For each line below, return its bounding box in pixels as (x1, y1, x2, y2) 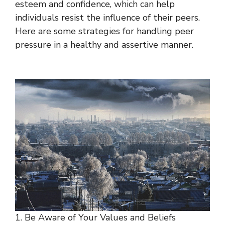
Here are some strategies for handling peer (15, 25, 194, 37)
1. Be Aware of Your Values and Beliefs (15, 211, 176, 223)
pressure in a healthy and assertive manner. (15, 39, 193, 51)
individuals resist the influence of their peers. (15, 12, 200, 24)
